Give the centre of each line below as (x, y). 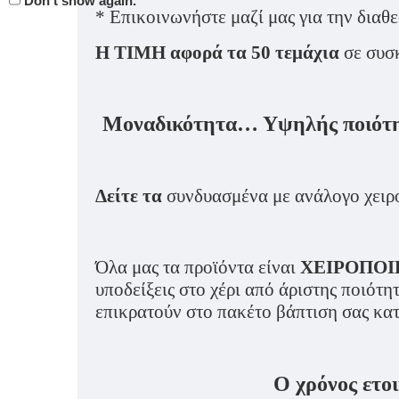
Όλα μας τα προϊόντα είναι (198, 267)
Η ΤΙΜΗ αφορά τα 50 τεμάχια (217, 52)
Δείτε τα (129, 195)
